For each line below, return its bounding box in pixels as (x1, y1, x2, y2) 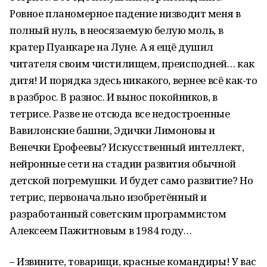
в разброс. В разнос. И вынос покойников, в (10, 90, 218, 104)
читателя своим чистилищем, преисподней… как (10, 57, 254, 70)
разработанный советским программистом (10, 207, 226, 221)
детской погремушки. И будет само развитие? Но (10, 173, 253, 187)
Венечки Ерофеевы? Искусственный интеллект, (10, 140, 244, 154)
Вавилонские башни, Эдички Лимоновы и (10, 123, 215, 137)
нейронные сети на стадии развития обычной (10, 157, 236, 170)
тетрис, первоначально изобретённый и (10, 190, 207, 204)
